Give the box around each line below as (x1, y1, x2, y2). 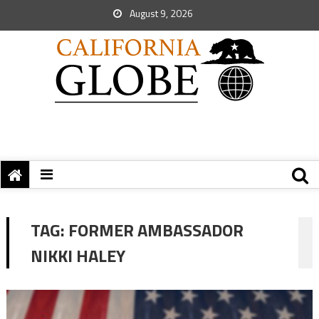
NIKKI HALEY (30, 243, 125, 268)
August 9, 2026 (127, 6, 193, 21)
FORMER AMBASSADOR (68, 217, 244, 243)
